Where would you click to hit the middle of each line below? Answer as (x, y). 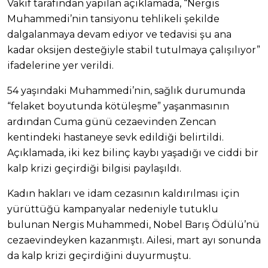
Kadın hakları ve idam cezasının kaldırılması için (123, 193)
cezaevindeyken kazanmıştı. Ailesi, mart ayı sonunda (134, 240)
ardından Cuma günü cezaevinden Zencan (112, 121)
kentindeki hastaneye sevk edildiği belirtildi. (115, 137)
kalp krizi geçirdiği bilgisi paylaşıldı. (94, 168)
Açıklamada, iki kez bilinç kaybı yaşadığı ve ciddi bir (133, 153)
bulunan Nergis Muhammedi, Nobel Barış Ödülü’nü (133, 224)
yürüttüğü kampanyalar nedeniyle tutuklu (113, 209)
